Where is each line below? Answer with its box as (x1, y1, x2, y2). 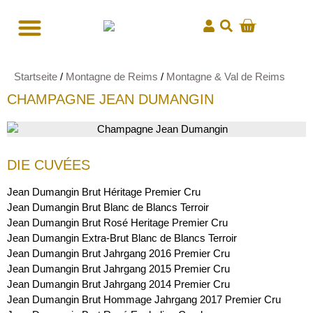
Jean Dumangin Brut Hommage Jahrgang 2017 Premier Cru (7, 293, 281, 306)
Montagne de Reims (66, 71, 158, 82)
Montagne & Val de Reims (166, 71, 285, 82)
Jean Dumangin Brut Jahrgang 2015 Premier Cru (7, 263, 230, 275)
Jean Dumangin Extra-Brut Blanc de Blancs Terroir (7, 232, 237, 245)
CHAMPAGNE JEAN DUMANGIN (7, 92, 214, 107)
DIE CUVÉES (7, 157, 90, 173)
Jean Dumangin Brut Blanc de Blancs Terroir (7, 201, 209, 214)
